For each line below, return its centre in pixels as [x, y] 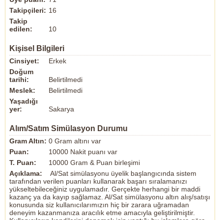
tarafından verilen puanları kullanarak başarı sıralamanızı [98, 181]
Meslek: [22, 90]
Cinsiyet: [24, 61]
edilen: [21, 29]
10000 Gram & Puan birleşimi [94, 163]
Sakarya [61, 109]
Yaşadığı [24, 101]
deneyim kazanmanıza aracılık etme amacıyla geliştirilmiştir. [102, 213]
